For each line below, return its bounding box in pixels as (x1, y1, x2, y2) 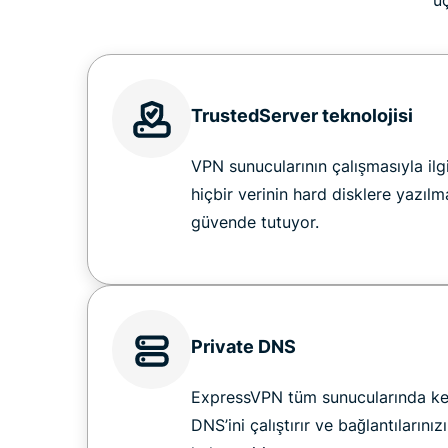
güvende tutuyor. (191, 212, 319, 233)
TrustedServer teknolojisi (191, 105, 413, 127)
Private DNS (191, 336, 296, 358)
